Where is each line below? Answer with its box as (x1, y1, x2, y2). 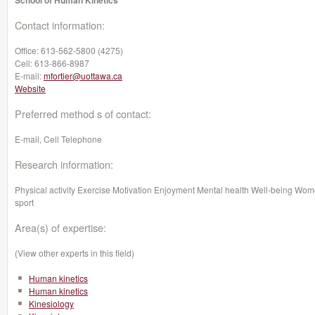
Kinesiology (29, 297, 74, 309)
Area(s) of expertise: (15, 220, 106, 235)
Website (15, 82, 46, 94)
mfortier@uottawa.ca (44, 70, 122, 82)
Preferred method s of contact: (15, 106, 151, 121)
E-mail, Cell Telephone (15, 133, 102, 145)
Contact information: (15, 18, 105, 32)
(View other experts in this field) (15, 247, 134, 259)
